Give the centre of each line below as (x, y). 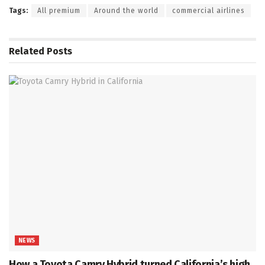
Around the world (126, 10)
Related (27, 51)
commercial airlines (209, 10)
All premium (59, 10)
